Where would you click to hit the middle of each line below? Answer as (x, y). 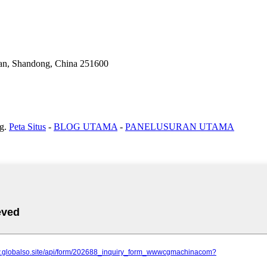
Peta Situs (27, 126)
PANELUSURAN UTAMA (180, 126)
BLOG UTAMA (86, 126)
